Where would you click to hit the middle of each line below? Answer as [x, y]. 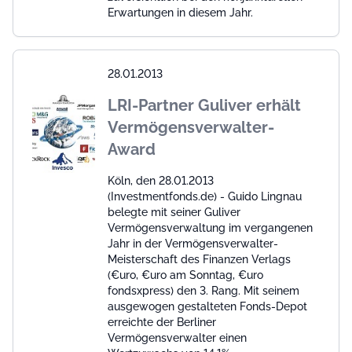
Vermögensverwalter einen [177, 337]
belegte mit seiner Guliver [174, 212]
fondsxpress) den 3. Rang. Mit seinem [203, 290]
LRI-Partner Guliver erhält [204, 105]
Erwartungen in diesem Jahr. [180, 12]
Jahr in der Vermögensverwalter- [193, 243]
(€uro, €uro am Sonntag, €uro [185, 275]
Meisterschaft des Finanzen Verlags [199, 259]
